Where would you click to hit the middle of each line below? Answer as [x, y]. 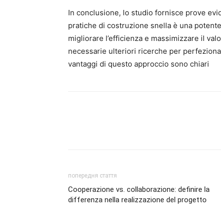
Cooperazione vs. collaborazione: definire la [139, 189]
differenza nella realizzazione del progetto [137, 200]
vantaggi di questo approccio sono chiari [139, 64]
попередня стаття [92, 176]
